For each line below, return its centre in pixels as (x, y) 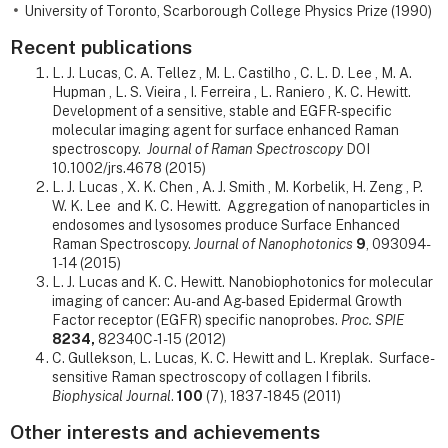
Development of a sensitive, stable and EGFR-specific (222, 111)
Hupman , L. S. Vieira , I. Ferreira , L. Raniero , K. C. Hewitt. (231, 92)
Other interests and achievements (165, 432)
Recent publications (101, 47)
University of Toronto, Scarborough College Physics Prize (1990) (228, 11)
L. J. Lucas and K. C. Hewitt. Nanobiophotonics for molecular (242, 282)
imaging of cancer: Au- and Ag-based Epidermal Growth (227, 301)
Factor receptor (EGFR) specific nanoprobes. (196, 320)
